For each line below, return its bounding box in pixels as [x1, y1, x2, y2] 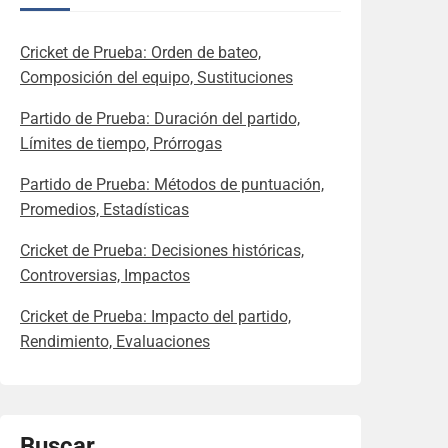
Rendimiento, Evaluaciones [20, 332, 210, 352]
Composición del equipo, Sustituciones [20, 68, 293, 88]
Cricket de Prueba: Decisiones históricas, [20, 241, 304, 261]
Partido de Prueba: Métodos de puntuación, [20, 175, 324, 195]
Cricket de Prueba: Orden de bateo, [20, 43, 261, 63]
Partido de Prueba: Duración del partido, [20, 109, 300, 129]
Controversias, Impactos [20, 266, 190, 286]
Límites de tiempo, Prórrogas [20, 134, 222, 154]
